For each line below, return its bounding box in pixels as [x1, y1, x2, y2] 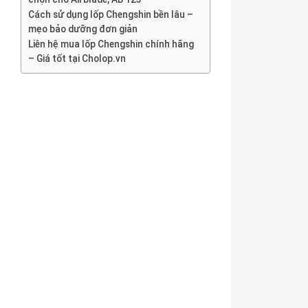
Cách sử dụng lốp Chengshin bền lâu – [28, 9, 193, 20]
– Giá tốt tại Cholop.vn [28, 53, 126, 64]
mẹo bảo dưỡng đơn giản [28, 23, 137, 34]
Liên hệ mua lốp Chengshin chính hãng [28, 38, 194, 49]
